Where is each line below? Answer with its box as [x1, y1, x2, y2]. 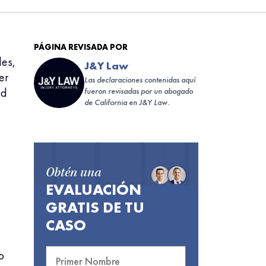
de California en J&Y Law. [84, 97, 169, 107]
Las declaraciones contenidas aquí [84, 74, 195, 85]
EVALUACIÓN [45, 179, 141, 199]
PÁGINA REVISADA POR [33, 42, 128, 52]
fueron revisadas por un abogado [84, 85, 193, 96]
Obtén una [45, 167, 101, 180]
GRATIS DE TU [45, 197, 144, 217]
